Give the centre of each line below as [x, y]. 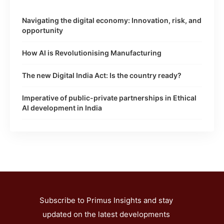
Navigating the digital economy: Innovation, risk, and [112, 20]
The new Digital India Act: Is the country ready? [102, 75]
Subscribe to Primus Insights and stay [106, 200]
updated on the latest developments [106, 214]
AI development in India [62, 108]
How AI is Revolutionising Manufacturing [92, 53]
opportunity [42, 30]
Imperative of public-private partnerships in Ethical [109, 98]
